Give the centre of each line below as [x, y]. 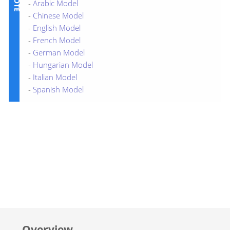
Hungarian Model [63, 65]
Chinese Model [58, 16]
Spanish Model [58, 90]
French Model [57, 40]
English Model [57, 28]
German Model [59, 53]
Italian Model [55, 77]
